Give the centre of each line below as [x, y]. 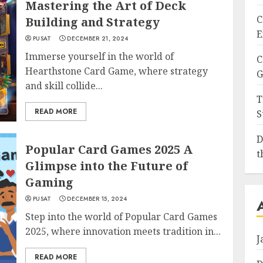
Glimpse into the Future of [107, 166]
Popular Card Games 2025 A [109, 149]
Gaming [50, 182]
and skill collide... [64, 86]
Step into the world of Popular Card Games [122, 216]
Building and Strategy [93, 22]
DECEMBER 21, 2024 [98, 38]
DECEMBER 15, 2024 [97, 198]
